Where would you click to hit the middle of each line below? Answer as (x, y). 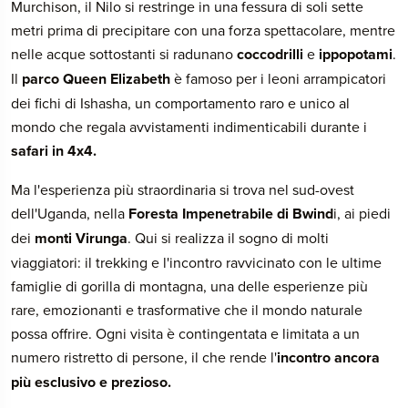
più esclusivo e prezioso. (91, 382)
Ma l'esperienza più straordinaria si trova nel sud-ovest (183, 189)
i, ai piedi (362, 213)
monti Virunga (81, 238)
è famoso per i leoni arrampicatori (278, 78)
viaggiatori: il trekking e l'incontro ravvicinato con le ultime (196, 262)
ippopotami (356, 54)
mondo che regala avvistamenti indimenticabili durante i (189, 127)
